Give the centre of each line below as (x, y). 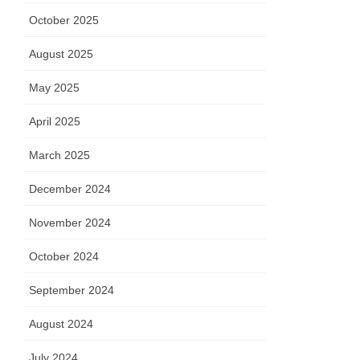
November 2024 (70, 223)
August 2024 (61, 324)
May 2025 (55, 88)
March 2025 (60, 155)
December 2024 (70, 189)
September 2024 (72, 290)
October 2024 (64, 257)
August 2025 (61, 54)
